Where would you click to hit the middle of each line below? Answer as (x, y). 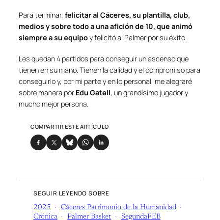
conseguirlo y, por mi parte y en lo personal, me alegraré (105, 82)
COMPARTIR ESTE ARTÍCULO (70, 127)
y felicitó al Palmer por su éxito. (137, 38)
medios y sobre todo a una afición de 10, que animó (106, 27)
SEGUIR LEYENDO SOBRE (71, 193)
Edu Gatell (93, 93)
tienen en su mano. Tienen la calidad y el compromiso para (110, 70)
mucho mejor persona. (54, 104)
